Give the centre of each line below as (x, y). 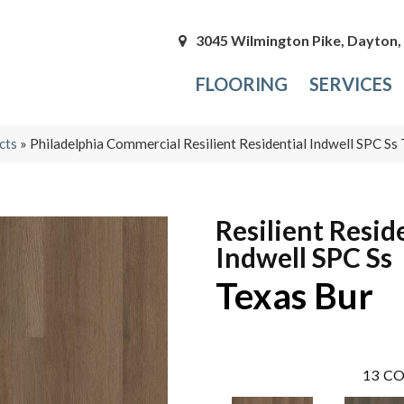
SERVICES (351, 84)
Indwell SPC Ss (304, 257)
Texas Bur (294, 295)
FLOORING (242, 84)
